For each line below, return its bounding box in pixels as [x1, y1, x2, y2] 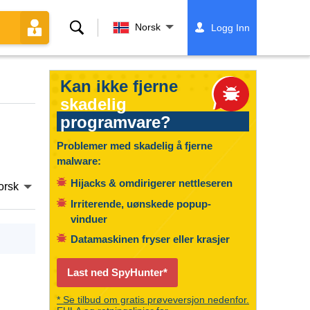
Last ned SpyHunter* [67, 266, 167, 278]
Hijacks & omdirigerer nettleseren [71, 177, 232, 189]
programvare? [60, 113, 171, 131]
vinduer [71, 212, 107, 225]
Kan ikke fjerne [60, 77, 178, 95]
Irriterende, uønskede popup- [71, 197, 211, 210]
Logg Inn [210, 22, 250, 33]
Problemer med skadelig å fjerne [57, 140, 212, 152]
